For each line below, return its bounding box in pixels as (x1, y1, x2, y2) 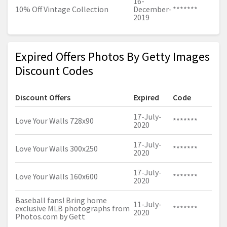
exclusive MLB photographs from (15, 203, 130, 214)
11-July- (133, 199, 162, 210)
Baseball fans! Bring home (15, 195, 107, 206)
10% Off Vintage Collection (15, 4, 108, 15)
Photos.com (15, 211, 58, 222)
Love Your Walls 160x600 (15, 171, 98, 182)
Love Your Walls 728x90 (15, 116, 94, 126)
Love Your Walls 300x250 (15, 143, 98, 154)
